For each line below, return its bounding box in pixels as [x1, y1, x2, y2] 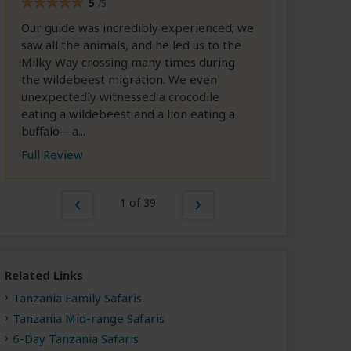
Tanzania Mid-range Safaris [13, 309, 165, 326]
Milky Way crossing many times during [21, 54, 235, 71]
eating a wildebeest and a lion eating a [21, 106, 235, 122]
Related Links [5, 267, 83, 284]
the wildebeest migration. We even [21, 71, 217, 88]
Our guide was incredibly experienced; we [21, 20, 254, 36]
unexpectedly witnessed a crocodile [21, 89, 219, 105]
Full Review [21, 147, 83, 163]
